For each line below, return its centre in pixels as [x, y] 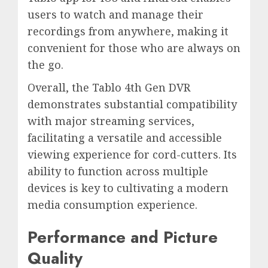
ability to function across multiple [118, 171]
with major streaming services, [111, 121]
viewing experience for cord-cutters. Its [132, 155]
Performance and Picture [123, 237]
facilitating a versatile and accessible [125, 138]
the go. [45, 65]
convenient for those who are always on [134, 48]
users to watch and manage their [115, 15]
